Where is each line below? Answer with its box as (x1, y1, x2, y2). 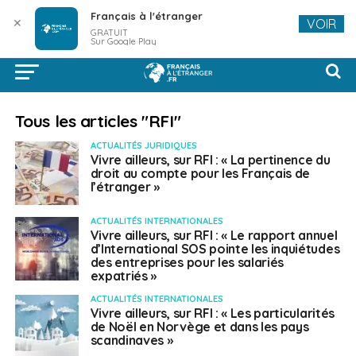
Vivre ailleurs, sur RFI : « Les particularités (90, 305, 335, 321)
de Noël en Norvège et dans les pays (90, 319, 309, 335)
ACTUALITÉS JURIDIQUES (90, 140, 197, 151)
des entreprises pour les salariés (90, 254, 284, 270)
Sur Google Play (90, 36, 157, 47)
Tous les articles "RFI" (14, 110, 181, 131)
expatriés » (90, 268, 157, 284)
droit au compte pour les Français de (90, 165, 311, 181)
